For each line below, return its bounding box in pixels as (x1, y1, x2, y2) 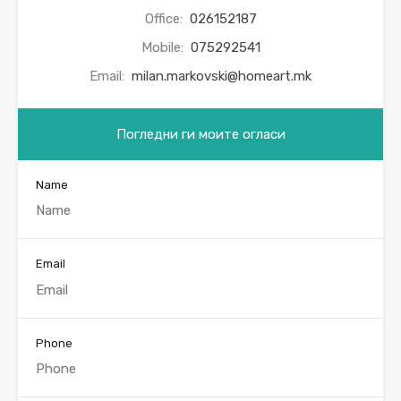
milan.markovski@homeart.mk (132, 67, 311, 84)
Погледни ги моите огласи (115, 125, 286, 142)
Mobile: (141, 38, 187, 55)
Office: (144, 10, 186, 27)
